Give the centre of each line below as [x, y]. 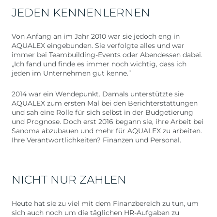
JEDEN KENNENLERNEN [81, 13]
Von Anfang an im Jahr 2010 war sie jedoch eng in [96, 36]
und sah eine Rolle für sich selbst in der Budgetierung [102, 112]
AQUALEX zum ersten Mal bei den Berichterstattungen [105, 103]
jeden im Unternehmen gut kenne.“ [71, 73]
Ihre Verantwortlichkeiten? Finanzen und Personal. [96, 140]
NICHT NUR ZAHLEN [69, 180]
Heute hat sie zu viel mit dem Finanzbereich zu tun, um [105, 203]
